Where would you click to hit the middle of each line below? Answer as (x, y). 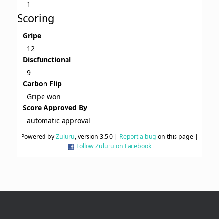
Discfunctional (47, 60)
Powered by (38, 137)
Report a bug (138, 137)
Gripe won (44, 97)
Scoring (36, 18)
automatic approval (59, 121)
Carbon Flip (42, 84)
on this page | (177, 137)
